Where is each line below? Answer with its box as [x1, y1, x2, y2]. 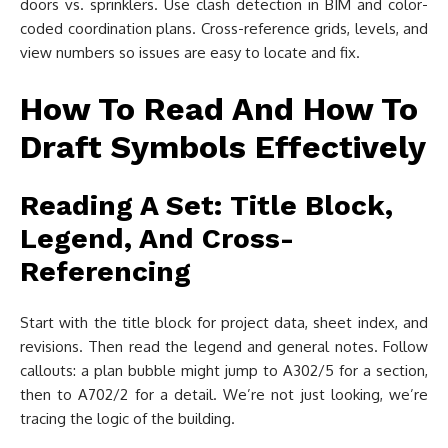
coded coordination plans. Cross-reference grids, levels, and [20, 19, 428, 38]
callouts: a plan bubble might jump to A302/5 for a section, [20, 361, 428, 380]
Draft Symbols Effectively [20, 128, 426, 166]
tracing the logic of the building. [20, 409, 235, 428]
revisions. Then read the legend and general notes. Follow [20, 337, 428, 356]
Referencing [20, 255, 191, 288]
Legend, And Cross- [20, 222, 294, 255]
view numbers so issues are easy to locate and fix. [20, 43, 360, 62]
